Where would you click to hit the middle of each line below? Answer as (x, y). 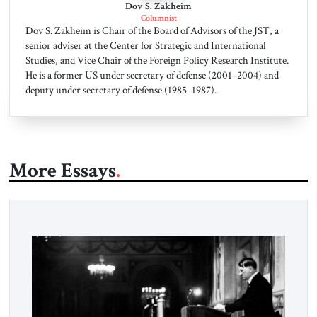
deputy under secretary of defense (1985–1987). (121, 90)
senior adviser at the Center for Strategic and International (145, 46)
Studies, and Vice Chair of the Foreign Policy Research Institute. (157, 60)
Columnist (158, 18)
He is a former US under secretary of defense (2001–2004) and (152, 75)
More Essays (62, 171)
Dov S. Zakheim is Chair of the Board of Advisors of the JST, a (152, 31)
